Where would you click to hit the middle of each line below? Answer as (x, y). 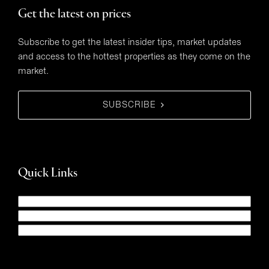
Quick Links (48, 174)
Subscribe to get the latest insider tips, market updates (130, 43)
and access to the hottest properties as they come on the (134, 57)
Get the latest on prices (74, 15)
